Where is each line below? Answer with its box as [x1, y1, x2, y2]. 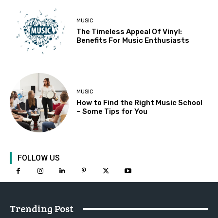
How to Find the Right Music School [76, 98, 203, 108]
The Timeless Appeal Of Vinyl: [76, 27, 182, 36]
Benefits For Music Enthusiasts [76, 36, 190, 45]
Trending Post [10, 201, 73, 216]
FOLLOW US [18, 153, 60, 163]
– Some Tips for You [76, 107, 148, 116]
